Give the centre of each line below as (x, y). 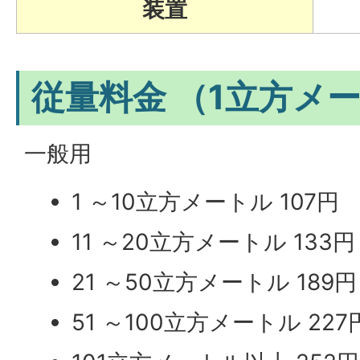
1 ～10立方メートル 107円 (206, 202)
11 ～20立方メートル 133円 (214, 242)
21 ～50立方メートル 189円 (215, 282)
